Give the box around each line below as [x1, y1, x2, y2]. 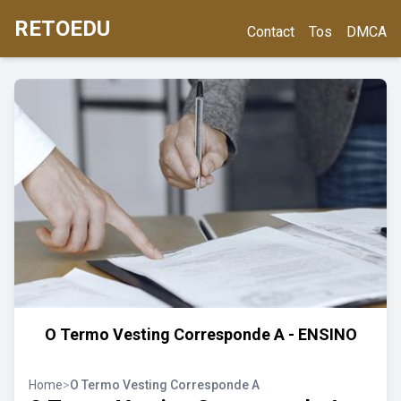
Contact [247, 23, 294, 40]
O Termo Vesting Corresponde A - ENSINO [44, 325, 357, 344]
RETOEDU [14, 16, 110, 41]
